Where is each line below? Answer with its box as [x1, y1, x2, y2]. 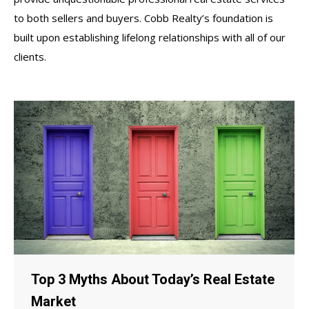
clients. [14, 50, 46, 63]
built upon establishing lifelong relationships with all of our [14, 30, 286, 44]
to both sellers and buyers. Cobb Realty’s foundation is [14, 11, 273, 25]
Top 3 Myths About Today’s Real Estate [31, 270, 275, 288]
